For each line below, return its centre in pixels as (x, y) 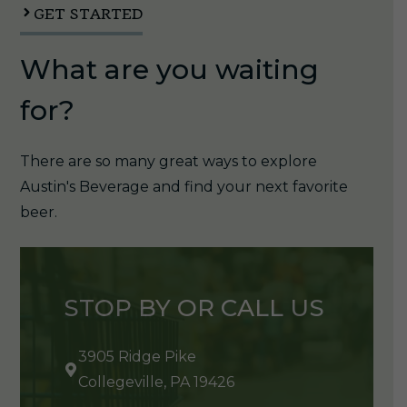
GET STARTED (88, 15)
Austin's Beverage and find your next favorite (184, 186)
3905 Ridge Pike (137, 356)
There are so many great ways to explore (168, 161)
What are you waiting (169, 69)
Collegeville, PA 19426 (156, 382)
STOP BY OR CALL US (194, 308)
